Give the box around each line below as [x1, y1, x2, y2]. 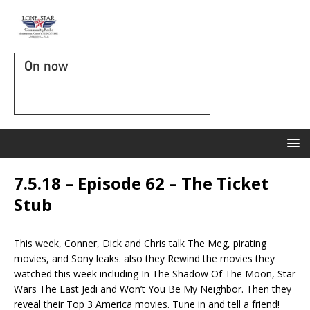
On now [24, 57, 68, 74]
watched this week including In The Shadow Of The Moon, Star [14, 267, 295, 280]
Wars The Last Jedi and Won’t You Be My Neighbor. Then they [14, 282, 291, 295]
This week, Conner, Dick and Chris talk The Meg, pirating [14, 237, 266, 250]
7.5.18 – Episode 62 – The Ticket [14, 172, 268, 194]
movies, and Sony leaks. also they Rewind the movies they [14, 252, 275, 265]
